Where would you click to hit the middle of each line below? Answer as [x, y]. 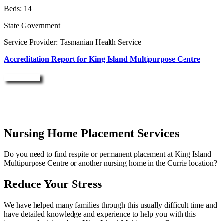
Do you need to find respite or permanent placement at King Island [108, 154]
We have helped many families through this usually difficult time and [110, 205]
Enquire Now [22, 77]
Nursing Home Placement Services [92, 133]
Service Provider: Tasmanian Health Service [73, 42]
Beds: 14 [18, 9]
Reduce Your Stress [53, 184]
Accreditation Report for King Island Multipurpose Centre [102, 59]
